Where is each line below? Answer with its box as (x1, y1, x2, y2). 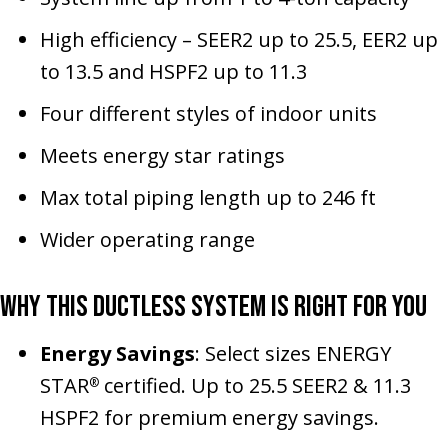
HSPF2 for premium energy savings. (40, 403, 379, 431)
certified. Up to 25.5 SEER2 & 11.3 (99, 371, 411, 399)
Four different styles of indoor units (40, 99, 377, 127)
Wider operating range (40, 225, 255, 253)
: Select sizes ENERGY (195, 339, 391, 367)
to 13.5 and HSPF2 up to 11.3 (40, 57, 307, 85)
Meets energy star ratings (40, 141, 285, 169)
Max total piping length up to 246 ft (40, 183, 376, 211)
